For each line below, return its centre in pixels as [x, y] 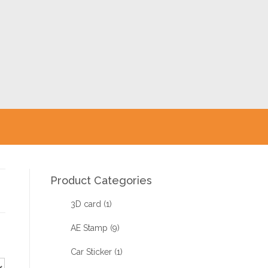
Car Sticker [91, 252]
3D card [86, 204]
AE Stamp [89, 228]
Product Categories [101, 180]
